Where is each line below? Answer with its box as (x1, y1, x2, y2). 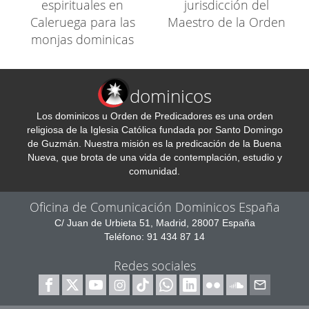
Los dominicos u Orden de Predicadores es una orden (36, 110, 273, 121)
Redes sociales (113, 257, 196, 274)
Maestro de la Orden (168, 14, 286, 30)
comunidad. (129, 166, 180, 177)
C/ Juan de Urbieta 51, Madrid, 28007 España (54, 217, 255, 228)
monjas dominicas (31, 31, 134, 48)
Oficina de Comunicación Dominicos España (29, 199, 280, 215)
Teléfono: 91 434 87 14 (104, 231, 205, 242)
